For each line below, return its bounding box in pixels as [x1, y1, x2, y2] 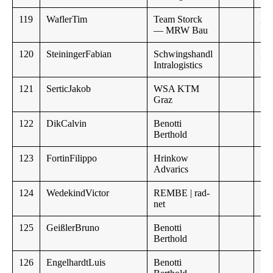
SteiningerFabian [46, 49, 112, 60]
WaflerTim [46, 14, 87, 25]
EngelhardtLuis [46, 257, 105, 268]
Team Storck [154, 14, 202, 25]
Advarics [154, 164, 188, 175]
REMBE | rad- [154, 188, 210, 199]
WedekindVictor [46, 188, 109, 199]
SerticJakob [46, 83, 91, 94]
